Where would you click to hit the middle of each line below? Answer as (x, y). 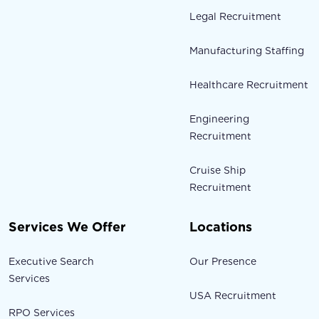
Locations (221, 227)
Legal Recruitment (236, 17)
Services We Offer (67, 227)
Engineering (220, 119)
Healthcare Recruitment (249, 85)
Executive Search (51, 262)
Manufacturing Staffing (247, 51)
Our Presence (223, 262)
